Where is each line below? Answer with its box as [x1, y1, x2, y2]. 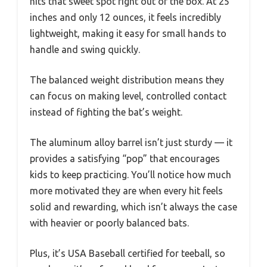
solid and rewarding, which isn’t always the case [30, 201, 237, 212]
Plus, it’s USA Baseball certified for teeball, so [30, 247, 225, 259]
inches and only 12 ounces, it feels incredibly [30, 11, 221, 23]
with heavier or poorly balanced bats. [30, 217, 189, 228]
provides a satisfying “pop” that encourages [30, 153, 220, 164]
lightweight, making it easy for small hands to [30, 27, 226, 39]
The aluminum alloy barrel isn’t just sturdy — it [30, 136, 232, 148]
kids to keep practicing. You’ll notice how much [30, 169, 231, 180]
